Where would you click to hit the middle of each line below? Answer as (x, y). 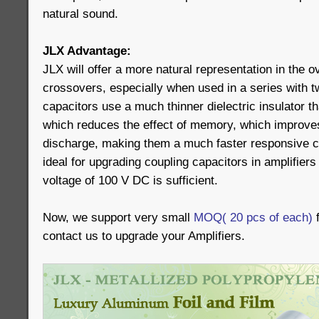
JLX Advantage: (87, 51)
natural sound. (80, 14)
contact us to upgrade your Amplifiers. (144, 236)
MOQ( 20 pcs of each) (253, 217)
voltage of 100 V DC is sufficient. (130, 180)
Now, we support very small (118, 217)
